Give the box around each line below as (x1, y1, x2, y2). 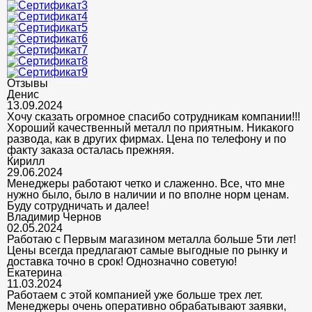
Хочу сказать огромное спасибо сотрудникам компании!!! (7, 111, 300, 123)
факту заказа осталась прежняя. (7, 144, 174, 157)
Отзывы (7, 77, 48, 90)
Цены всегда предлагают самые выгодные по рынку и (7, 244, 288, 257)
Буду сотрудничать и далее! (7, 200, 149, 212)
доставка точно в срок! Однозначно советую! (7, 256, 237, 268)
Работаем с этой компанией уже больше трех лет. (7, 289, 263, 302)
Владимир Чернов (7, 211, 102, 224)
